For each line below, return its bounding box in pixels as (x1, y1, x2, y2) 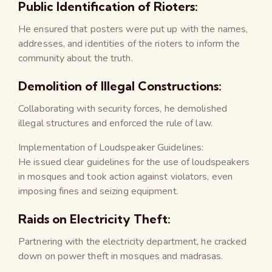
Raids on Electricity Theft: (18, 211, 171, 226)
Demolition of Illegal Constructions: (18, 78, 222, 93)
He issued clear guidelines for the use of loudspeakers (18, 155, 250, 169)
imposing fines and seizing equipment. (18, 184, 178, 198)
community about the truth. (18, 51, 133, 65)
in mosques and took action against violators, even (18, 169, 233, 183)
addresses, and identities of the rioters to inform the (18, 36, 240, 50)
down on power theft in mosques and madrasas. (18, 249, 223, 263)
